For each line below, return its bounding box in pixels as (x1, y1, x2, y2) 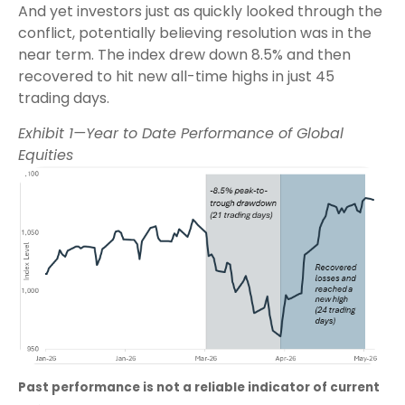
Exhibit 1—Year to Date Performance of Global (18, 123, 344, 144)
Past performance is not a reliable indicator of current (18, 379, 380, 397)
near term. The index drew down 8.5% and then (18, 44, 351, 65)
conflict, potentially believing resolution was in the (18, 23, 372, 43)
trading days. (18, 88, 109, 108)
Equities (18, 145, 73, 165)
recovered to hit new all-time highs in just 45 (18, 66, 334, 87)
